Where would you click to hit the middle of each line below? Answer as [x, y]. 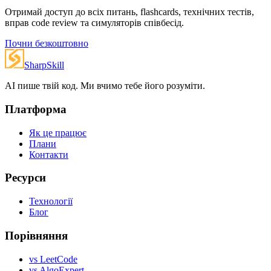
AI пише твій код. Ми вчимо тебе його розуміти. [105, 86]
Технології [51, 201]
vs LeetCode [53, 259]
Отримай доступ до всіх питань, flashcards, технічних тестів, [129, 12]
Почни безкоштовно [47, 44]
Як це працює [58, 132]
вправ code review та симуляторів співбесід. [94, 23]
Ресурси [25, 178]
